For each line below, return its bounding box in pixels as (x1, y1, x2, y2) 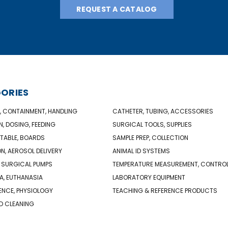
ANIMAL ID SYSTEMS (112, 146, 170, 155)
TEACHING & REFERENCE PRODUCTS (112, 186, 218, 195)
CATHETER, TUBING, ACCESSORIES (112, 106, 214, 116)
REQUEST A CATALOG (76, 4, 157, 14)
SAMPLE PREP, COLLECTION (112, 133, 189, 142)
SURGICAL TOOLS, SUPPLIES (112, 120, 192, 129)
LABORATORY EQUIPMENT (112, 173, 186, 182)
